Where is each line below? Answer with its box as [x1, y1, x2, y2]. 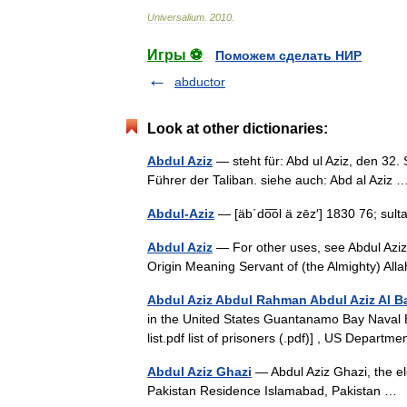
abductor [174, 74, 225, 89]
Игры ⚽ [147, 47, 203, 63]
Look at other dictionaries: [147, 121, 328, 136]
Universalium [147, 12, 204, 23]
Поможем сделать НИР [215, 48, 362, 63]
